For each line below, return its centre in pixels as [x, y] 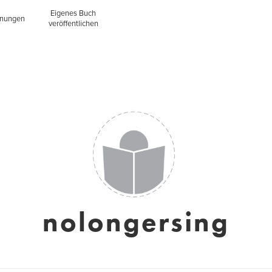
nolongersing [136, 222]
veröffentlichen [73, 24]
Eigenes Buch [73, 13]
